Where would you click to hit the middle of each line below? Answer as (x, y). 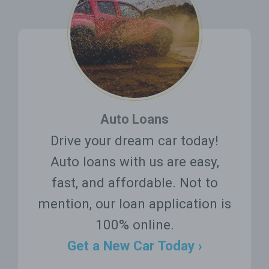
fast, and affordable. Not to (134, 182)
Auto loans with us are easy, (134, 161)
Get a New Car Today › (134, 245)
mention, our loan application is (134, 203)
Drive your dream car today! (134, 140)
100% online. (134, 224)
